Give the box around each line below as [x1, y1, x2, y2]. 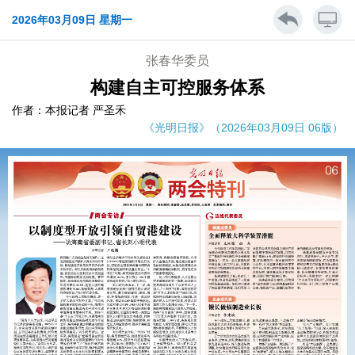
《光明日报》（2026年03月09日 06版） [143, 121, 343, 134]
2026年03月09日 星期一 [12, 13, 132, 26]
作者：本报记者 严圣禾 [12, 104, 126, 116]
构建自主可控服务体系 [90, 78, 265, 97]
